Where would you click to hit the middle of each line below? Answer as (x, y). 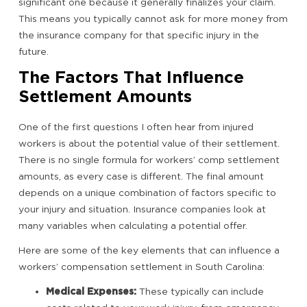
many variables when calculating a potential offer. (133, 226)
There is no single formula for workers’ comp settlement (149, 160)
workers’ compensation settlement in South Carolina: (142, 267)
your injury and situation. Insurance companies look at (142, 209)
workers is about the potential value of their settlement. (149, 144)
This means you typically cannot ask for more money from (153, 19)
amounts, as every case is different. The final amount (141, 176)
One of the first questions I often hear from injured (136, 127)
